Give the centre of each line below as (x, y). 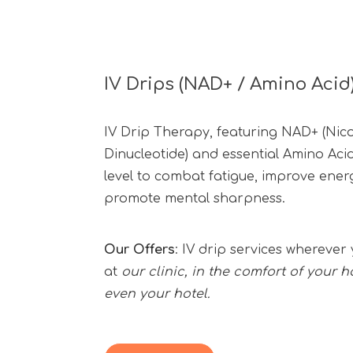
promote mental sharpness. (195, 198)
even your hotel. (157, 294)
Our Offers (139, 250)
